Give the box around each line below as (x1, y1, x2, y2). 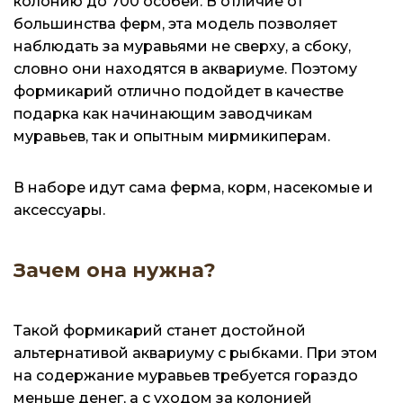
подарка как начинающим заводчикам (13, 104, 313, 122)
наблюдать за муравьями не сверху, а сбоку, (13, 37, 351, 55)
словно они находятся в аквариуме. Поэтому (13, 59, 357, 77)
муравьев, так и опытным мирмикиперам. (13, 127, 330, 145)
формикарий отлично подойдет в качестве (13, 82, 344, 100)
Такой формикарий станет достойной (13, 321, 306, 339)
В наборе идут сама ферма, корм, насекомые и (13, 178, 373, 196)
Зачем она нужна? (13, 257, 216, 282)
